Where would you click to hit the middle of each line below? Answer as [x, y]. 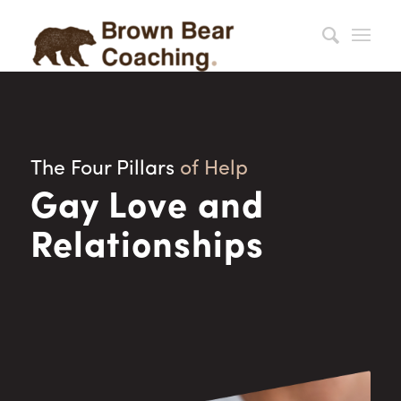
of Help [213, 170]
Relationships [147, 247]
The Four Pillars [105, 170]
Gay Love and [147, 208]
